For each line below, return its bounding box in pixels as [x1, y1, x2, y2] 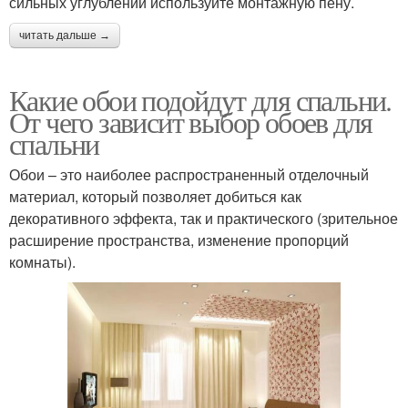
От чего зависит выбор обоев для [9, 101, 372, 141]
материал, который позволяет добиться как [9, 185, 301, 207]
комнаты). [9, 250, 76, 272]
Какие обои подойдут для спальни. [9, 79, 392, 119]
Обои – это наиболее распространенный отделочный [9, 163, 369, 185]
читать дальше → [19, 28, 110, 42]
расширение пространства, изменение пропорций [9, 229, 349, 250]
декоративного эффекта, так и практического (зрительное [9, 207, 398, 229]
